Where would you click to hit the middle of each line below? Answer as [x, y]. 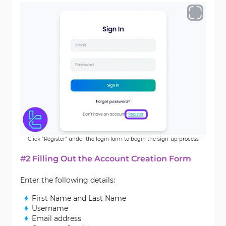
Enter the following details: [68, 180]
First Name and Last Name [79, 198]
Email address [56, 218]
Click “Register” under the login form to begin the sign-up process [113, 139]
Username [50, 208]
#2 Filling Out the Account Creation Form [106, 159]
